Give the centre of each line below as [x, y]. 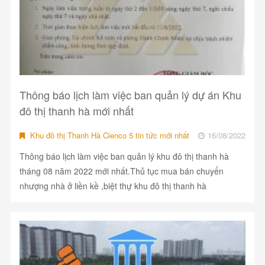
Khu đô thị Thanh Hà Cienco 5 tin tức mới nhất [108, 135]
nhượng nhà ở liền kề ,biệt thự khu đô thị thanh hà [113, 186]
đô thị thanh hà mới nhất [76, 111]
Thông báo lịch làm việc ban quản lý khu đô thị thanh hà [124, 156]
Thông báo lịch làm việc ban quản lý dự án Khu [130, 95]
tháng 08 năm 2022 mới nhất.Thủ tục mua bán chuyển [121, 171]
